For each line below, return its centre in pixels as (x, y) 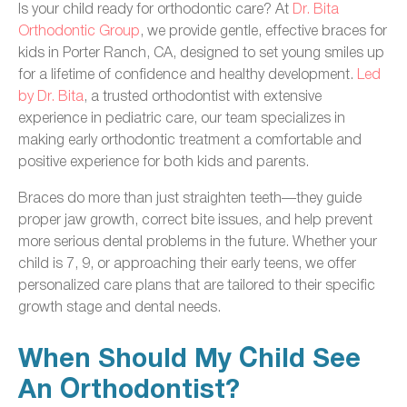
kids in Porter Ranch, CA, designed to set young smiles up (201, 51)
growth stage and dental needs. (119, 305)
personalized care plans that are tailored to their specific (197, 283)
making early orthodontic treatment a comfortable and (190, 138)
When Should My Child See (189, 358)
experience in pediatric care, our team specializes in (182, 116)
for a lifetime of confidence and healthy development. (188, 73)
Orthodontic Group (79, 29)
